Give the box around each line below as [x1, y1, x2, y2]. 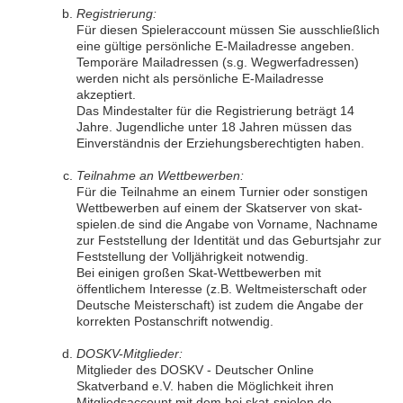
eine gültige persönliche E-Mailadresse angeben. [76, 39, 354, 53]
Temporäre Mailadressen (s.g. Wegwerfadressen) [76, 55, 359, 69]
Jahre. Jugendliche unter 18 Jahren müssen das [76, 120, 352, 134]
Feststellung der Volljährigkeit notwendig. [76, 249, 309, 264]
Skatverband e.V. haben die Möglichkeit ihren [76, 379, 334, 393]
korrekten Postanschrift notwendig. [76, 314, 273, 328]
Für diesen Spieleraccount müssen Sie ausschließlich [76, 22, 380, 37]
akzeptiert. [76, 87, 136, 102]
